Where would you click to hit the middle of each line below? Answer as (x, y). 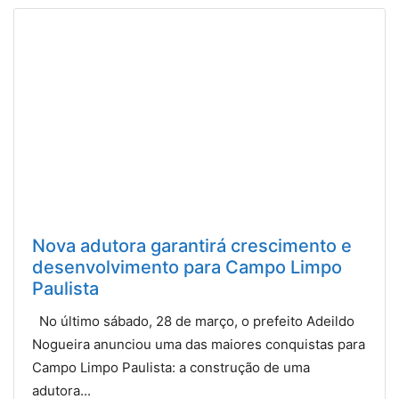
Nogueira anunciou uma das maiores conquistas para (199, 344)
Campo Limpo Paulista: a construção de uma (171, 367)
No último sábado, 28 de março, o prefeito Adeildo (193, 321)
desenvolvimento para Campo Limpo (187, 267)
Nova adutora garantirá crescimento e (192, 245)
